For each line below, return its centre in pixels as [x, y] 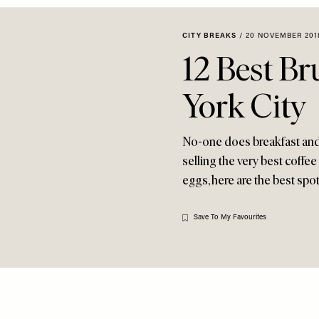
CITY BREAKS [209, 36]
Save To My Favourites [230, 218]
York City [244, 105]
